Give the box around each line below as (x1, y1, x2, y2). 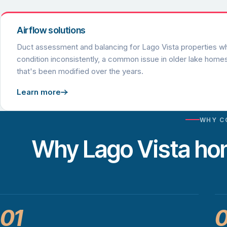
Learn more (17, 87, 61, 97)
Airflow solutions (17, 25, 86, 36)
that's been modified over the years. (17, 66, 143, 77)
